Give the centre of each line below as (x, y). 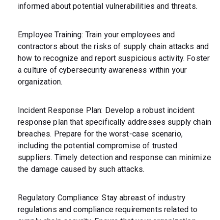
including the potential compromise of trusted (97, 146)
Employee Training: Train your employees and (96, 35)
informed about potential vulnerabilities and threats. (108, 6)
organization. (40, 82)
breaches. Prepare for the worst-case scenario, (100, 134)
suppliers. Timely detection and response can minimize (114, 158)
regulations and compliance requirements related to (108, 210)
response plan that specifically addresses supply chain (115, 122)
